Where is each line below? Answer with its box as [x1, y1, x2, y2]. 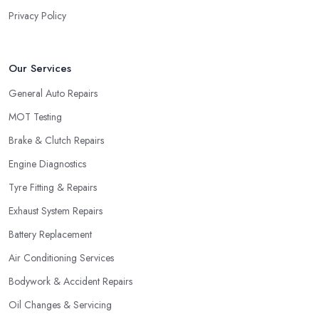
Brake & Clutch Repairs [9, 132, 104, 147]
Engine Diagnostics [9, 156, 86, 171]
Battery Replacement [9, 226, 92, 241]
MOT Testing [9, 109, 62, 124]
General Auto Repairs [9, 85, 98, 100]
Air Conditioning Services [9, 250, 114, 265]
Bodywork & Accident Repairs [9, 273, 132, 288]
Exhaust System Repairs [9, 203, 103, 218]
